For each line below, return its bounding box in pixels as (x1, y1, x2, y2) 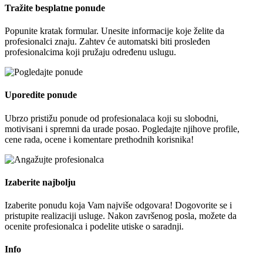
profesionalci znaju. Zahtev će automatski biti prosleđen (5, 36, 210, 46)
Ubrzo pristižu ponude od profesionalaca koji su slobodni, (5, 113, 218, 123)
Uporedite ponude (5, 90, 77, 100)
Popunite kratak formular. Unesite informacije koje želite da (5, 25, 224, 36)
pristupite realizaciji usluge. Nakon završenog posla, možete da (5, 211, 237, 221)
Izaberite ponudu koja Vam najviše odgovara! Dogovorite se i (5, 200, 232, 211)
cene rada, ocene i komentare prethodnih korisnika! (5, 134, 194, 144)
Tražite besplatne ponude (5, 2, 105, 13)
